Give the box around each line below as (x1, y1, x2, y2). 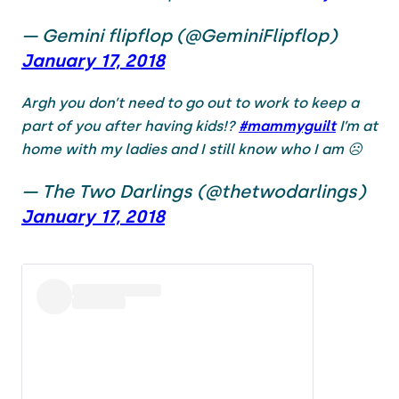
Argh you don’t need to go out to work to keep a (21, 94, 359, 111)
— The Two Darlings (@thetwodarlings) (21, 180, 365, 202)
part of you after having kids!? (21, 117, 239, 134)
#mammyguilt (239, 117, 336, 134)
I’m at (336, 117, 378, 134)
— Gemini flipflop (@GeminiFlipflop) (21, 24, 337, 46)
